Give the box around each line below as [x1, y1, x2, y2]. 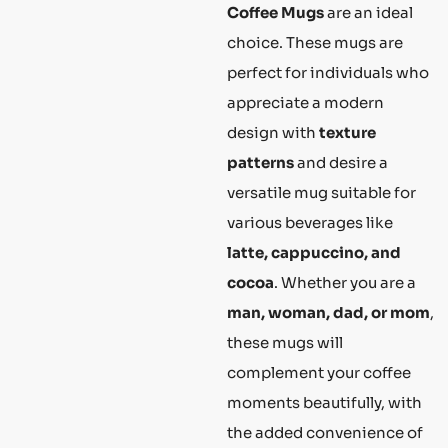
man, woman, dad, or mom [227, 302, 430, 322]
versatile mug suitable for [227, 182, 416, 202]
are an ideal [324, 2, 413, 22]
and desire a [294, 152, 388, 172]
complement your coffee [227, 362, 411, 382]
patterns [227, 152, 294, 172]
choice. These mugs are [227, 32, 403, 52]
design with [227, 122, 319, 142]
